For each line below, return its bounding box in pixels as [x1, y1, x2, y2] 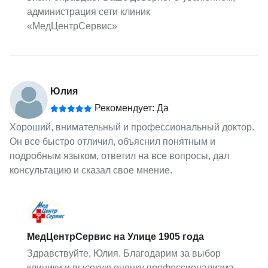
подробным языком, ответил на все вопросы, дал [9, 150, 229, 161]
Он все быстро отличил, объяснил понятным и [9, 136, 215, 147]
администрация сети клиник [27, 6, 151, 17]
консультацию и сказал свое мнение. [9, 165, 172, 175]
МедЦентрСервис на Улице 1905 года [27, 231, 205, 242]
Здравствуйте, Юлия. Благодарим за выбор [27, 248, 221, 258]
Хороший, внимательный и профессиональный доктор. [9, 121, 254, 132]
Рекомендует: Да [92, 102, 169, 113]
